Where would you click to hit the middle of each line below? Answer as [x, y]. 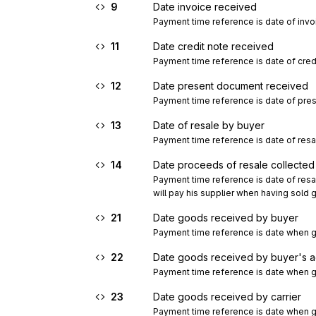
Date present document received [231, 86]
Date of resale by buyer [209, 125]
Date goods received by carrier [227, 297]
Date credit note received [213, 46]
